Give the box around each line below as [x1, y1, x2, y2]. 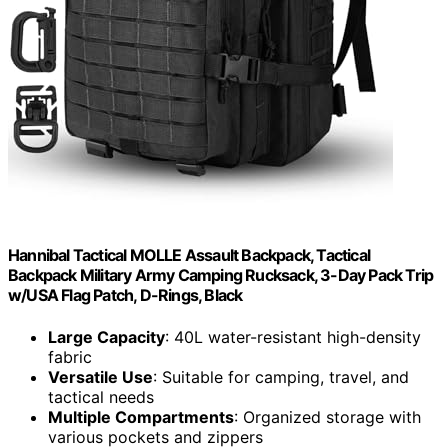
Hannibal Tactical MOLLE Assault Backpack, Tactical [8, 245, 371, 266]
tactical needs [48, 386, 154, 407]
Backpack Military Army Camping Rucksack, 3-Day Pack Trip [8, 265, 434, 286]
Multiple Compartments [48, 406, 234, 427]
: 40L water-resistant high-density [165, 326, 421, 347]
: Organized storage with [234, 406, 421, 427]
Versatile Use [48, 366, 153, 387]
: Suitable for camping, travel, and [153, 366, 409, 387]
